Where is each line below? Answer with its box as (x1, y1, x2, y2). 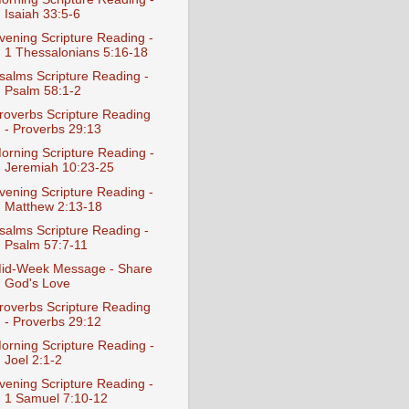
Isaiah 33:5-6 (4, 6, 80, 21)
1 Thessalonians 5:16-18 (4, 46, 148, 59)
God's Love (4, 276, 70, 290)
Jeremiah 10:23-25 (4, 161, 114, 175)
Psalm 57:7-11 (4, 237, 88, 252)
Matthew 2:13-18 (4, 199, 102, 214)
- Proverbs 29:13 (4, 122, 101, 137)
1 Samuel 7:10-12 (4, 392, 108, 406)
